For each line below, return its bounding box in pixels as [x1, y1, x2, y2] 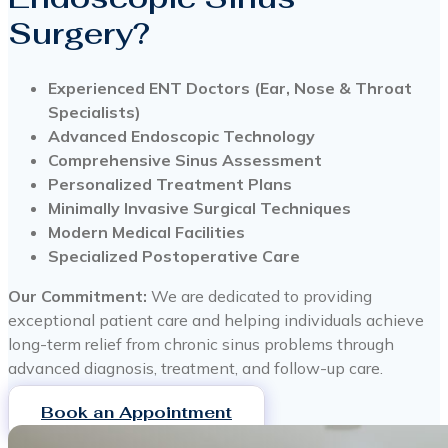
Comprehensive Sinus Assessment [48, 150, 322, 171]
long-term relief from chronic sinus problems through [8, 334, 394, 355]
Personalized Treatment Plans [48, 174, 292, 195]
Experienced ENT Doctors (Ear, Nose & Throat [48, 78, 412, 99]
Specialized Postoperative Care [48, 246, 300, 267]
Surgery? [8, 13, 150, 53]
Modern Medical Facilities [48, 222, 245, 243]
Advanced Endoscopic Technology [48, 126, 315, 147]
